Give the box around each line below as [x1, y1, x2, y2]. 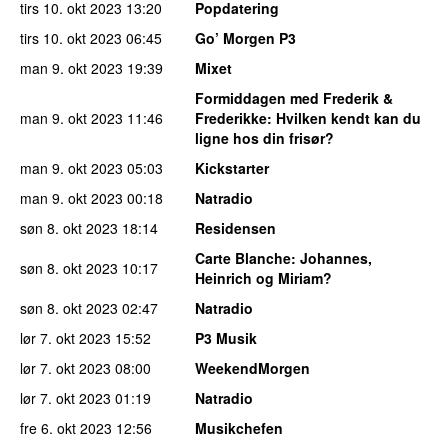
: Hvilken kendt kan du [267, 107, 421, 128]
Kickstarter [195, 157, 269, 178]
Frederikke [195, 107, 267, 128]
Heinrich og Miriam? [195, 267, 332, 288]
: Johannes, [291, 247, 372, 268]
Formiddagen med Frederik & [195, 87, 393, 108]
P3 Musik [195, 327, 257, 348]
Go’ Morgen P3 [195, 27, 296, 48]
